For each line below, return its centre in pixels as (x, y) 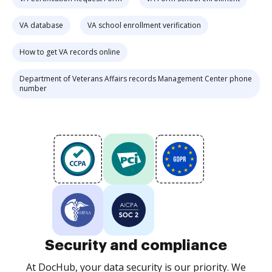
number (33, 88)
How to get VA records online (70, 52)
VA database (41, 25)
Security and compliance (136, 245)
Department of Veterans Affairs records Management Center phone (136, 79)
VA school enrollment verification (144, 25)
